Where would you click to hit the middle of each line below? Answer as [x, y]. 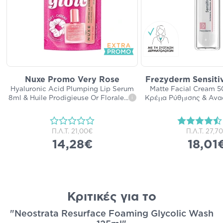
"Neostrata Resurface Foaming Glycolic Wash [111, 214]
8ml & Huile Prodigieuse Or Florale [66, 98]
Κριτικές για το [111, 197]
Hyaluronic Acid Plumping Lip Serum [72, 89]
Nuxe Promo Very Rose [72, 79]
